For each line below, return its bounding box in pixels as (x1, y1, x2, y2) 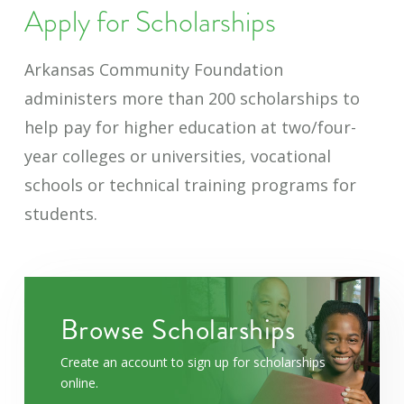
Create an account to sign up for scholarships (60, 353, 326, 372)
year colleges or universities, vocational (23, 145, 331, 168)
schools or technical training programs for (23, 174, 356, 197)
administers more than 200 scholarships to (23, 87, 360, 110)
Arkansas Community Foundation (23, 59, 283, 81)
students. (23, 203, 97, 225)
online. (60, 374, 98, 392)
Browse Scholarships (60, 308, 296, 352)
